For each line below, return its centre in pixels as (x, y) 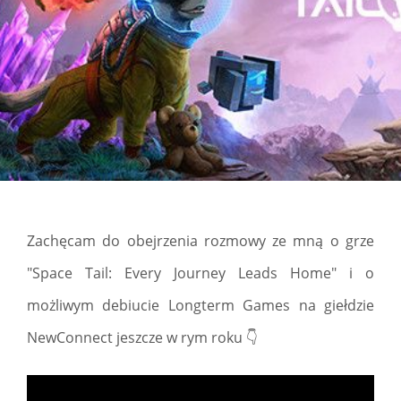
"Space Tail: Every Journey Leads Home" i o (200, 273)
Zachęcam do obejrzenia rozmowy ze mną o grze (200, 241)
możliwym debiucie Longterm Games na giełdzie (200, 305)
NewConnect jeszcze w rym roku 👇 (142, 337)
